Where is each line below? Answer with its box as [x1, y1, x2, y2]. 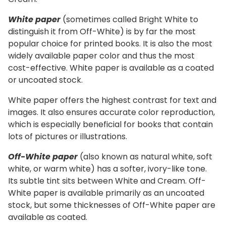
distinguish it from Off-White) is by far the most [8, 25, 196, 37]
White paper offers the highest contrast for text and [8, 94, 216, 106]
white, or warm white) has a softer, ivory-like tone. [8, 162, 207, 175]
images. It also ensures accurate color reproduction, [8, 106, 215, 118]
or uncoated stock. [8, 74, 83, 86]
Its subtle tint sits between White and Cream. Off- [8, 175, 206, 187]
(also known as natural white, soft [78, 150, 212, 162]
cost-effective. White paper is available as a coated [8, 62, 214, 74]
